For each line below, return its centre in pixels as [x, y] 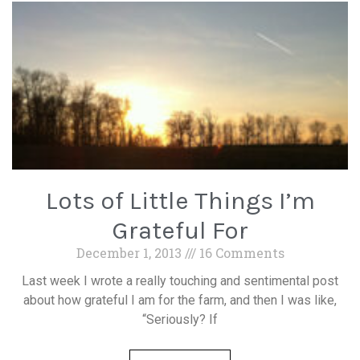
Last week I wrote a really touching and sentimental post [180, 281]
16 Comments [240, 253]
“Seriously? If [180, 319]
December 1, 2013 [130, 253]
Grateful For [180, 230]
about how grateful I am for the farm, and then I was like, [180, 300]
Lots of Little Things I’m [180, 200]
